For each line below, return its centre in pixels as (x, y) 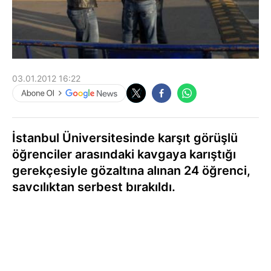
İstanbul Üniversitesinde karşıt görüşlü (125, 138)
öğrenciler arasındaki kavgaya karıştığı (124, 155)
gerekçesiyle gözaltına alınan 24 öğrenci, (131, 171)
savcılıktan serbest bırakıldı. (94, 187)
